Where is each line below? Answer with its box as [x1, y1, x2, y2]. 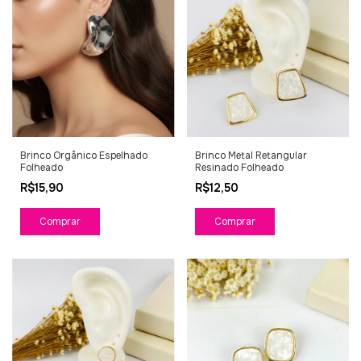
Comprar [39, 215, 81, 228]
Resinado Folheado [194, 161, 284, 174]
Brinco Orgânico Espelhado [20, 149, 147, 162]
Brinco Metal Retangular [194, 149, 307, 162]
